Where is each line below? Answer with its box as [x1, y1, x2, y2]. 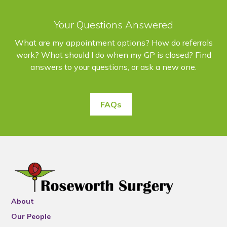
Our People [11, 212, 51, 221]
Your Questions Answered [54, 18, 173, 31]
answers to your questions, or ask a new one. [30, 62, 197, 72]
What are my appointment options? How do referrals [14, 37, 213, 48]
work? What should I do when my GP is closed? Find [16, 50, 211, 60]
